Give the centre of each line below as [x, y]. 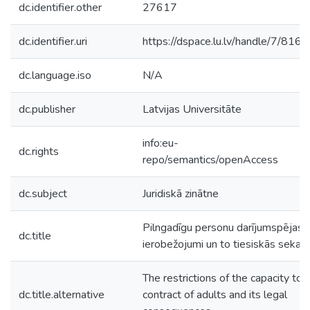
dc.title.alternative [62, 295]
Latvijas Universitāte [192, 109]
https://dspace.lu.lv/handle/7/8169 [226, 42]
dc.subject [43, 194]
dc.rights [39, 152]
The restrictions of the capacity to [222, 278]
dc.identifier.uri [53, 42]
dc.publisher [47, 109]
